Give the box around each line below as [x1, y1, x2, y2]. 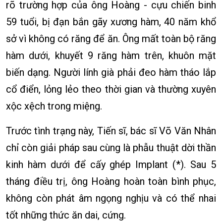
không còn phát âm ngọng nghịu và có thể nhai [6, 192, 216, 205]
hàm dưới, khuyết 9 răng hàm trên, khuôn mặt [6, 50, 216, 62]
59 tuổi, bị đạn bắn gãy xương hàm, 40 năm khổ [6, 16, 216, 28]
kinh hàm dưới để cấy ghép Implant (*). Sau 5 [6, 159, 216, 171]
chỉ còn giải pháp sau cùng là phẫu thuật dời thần [6, 142, 216, 154]
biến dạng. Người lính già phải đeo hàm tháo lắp [6, 66, 216, 79]
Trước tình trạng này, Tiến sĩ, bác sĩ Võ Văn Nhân [6, 125, 216, 137]
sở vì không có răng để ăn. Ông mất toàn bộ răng [6, 33, 216, 45]
